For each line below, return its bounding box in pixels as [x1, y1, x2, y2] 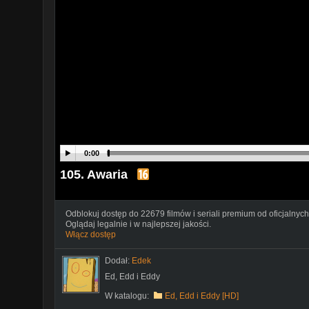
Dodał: [105, 255, 132, 266]
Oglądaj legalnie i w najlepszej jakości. [66, 219, 211, 229]
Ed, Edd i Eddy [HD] [165, 290, 239, 301]
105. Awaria [60, 167, 128, 181]
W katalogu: [105, 290, 151, 301]
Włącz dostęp [66, 229, 116, 239]
